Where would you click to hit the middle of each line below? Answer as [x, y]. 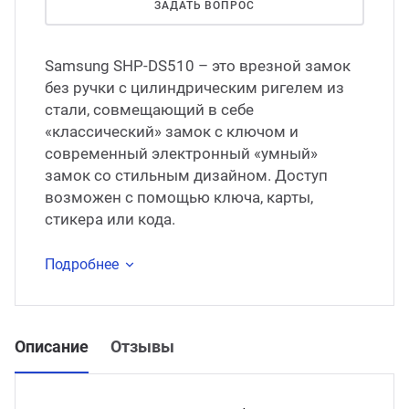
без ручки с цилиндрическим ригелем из [194, 88]
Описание [52, 346]
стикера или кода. [110, 219]
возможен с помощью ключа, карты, [179, 197]
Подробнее [82, 264]
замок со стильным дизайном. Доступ [186, 175]
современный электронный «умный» [181, 153]
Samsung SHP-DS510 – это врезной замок [198, 66]
